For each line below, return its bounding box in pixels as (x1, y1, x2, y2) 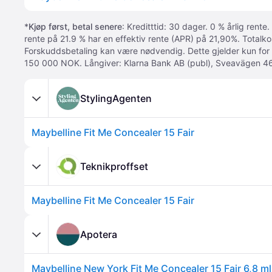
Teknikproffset (80, 160, 148, 172)
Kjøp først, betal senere (29, 21, 122, 32)
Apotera (80, 228, 117, 240)
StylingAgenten (80, 92, 152, 104)
